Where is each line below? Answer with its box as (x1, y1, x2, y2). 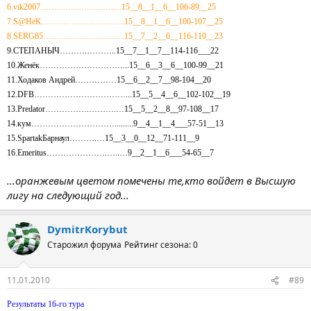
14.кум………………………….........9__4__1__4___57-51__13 (7, 118, 224, 128)
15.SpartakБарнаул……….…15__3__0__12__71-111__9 (7, 133, 199, 143)
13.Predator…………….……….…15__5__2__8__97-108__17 (7, 103, 219, 114)
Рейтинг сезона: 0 (124, 238, 198, 251)
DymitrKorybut (47, 221, 128, 236)
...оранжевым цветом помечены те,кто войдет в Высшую (7, 173, 296, 187)
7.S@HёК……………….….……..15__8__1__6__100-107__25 (7, 16, 223, 26)
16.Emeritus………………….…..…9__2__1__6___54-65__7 (7, 147, 214, 158)
